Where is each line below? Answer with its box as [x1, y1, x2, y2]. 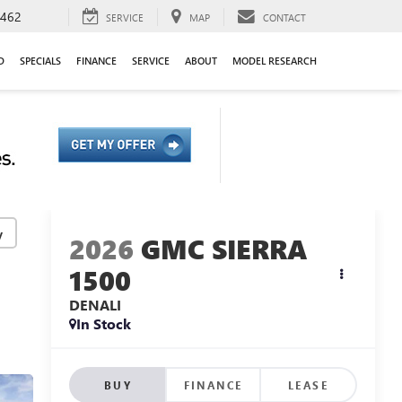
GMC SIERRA [140, 231, 308, 267]
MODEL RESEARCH [232, 53, 317, 67]
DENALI [68, 295, 121, 315]
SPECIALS [19, 53, 61, 67]
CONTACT [263, 10, 306, 24]
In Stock [75, 314, 131, 334]
